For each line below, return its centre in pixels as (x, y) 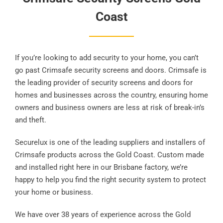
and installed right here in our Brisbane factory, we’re (101, 167)
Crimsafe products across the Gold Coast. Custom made (110, 155)
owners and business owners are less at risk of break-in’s (110, 107)
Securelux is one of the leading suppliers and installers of (110, 142)
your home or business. (54, 192)
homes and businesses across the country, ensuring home (111, 95)
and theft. (31, 120)
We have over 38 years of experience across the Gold (103, 214)
